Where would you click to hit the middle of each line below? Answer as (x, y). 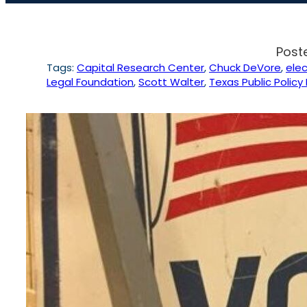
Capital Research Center (140, 68)
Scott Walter (171, 82)
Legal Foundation (90, 82)
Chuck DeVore (245, 68)
